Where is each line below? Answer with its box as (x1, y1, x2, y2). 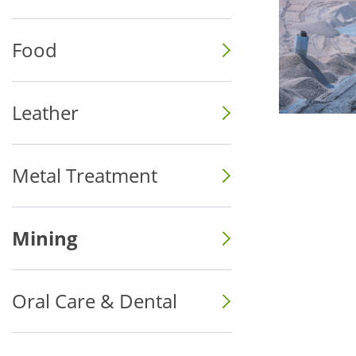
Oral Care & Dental (12, 288, 177, 314)
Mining (12, 225, 78, 251)
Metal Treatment (12, 162, 157, 188)
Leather (12, 99, 79, 126)
